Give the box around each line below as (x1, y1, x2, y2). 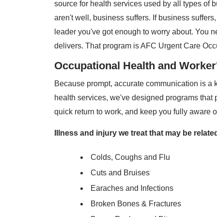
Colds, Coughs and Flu (91, 153, 170, 161)
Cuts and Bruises (91, 169, 150, 177)
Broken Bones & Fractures (91, 200, 181, 208)
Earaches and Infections (91, 184, 173, 192)
